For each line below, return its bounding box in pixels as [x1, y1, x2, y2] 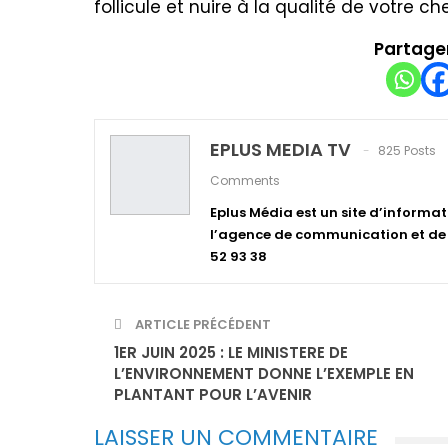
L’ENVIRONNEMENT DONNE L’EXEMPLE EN [114, 362, 414, 384]
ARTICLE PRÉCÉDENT [132, 314, 271, 334]
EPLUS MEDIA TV [210, 136, 351, 162]
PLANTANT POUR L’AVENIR [114, 383, 312, 405]
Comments [210, 171, 280, 189]
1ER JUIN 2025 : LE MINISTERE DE [114, 341, 348, 363]
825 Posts [378, 141, 436, 159]
